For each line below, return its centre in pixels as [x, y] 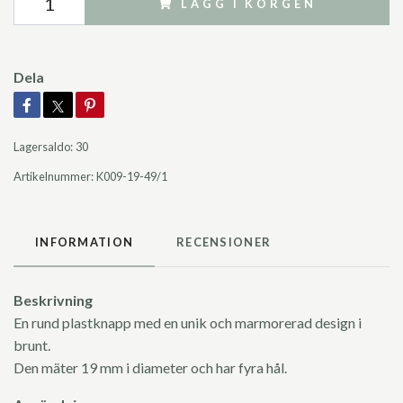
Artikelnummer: [54, 177]
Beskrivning [53, 300]
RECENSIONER [224, 242]
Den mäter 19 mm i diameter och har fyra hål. [153, 368]
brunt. [35, 345]
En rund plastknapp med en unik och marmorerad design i [188, 323]
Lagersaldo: [43, 147]
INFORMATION [85, 242]
